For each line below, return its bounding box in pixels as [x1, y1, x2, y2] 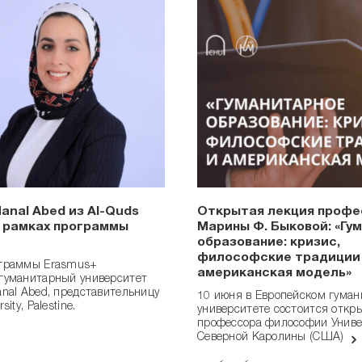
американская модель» [197, 267, 351, 281]
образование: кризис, [197, 237, 340, 250]
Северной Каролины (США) [197, 332, 347, 344]
